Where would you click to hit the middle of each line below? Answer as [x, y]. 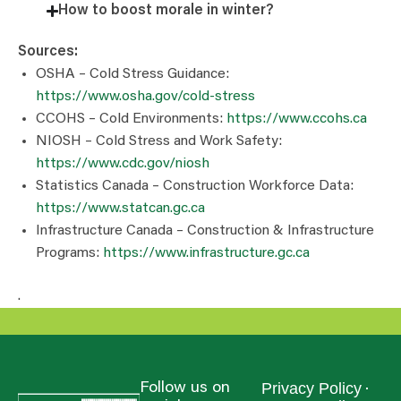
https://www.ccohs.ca [297, 119]
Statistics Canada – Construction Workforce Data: [195, 187]
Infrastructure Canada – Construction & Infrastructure [205, 231]
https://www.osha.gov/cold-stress [145, 97]
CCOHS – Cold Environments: [131, 119]
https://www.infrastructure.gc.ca [206, 254]
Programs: [69, 254]
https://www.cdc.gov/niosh [123, 164]
